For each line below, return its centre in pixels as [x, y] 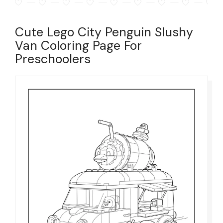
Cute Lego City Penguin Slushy [104, 32]
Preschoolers [53, 59]
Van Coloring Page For [78, 46]
